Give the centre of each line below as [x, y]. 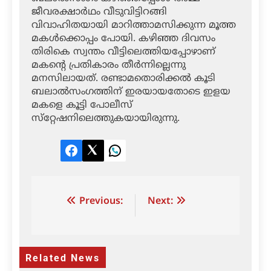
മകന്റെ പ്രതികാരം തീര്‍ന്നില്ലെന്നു [109, 66]
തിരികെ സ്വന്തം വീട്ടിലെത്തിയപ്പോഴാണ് [123, 52]
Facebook [93, 156]
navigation [82, 227]
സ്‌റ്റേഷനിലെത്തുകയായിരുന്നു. [106, 119]
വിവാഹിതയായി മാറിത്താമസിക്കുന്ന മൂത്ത [134, 26]
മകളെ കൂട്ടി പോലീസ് [82, 106]
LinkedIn [134, 156]
